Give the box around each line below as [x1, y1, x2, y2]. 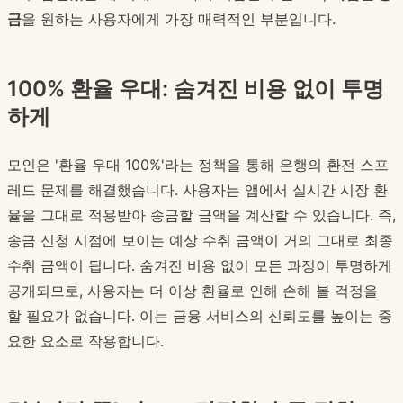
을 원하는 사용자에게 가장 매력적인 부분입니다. [22, 10, 336, 29]
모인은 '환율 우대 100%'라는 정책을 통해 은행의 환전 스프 [7, 156, 389, 175]
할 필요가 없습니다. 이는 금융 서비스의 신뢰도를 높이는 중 [7, 307, 392, 326]
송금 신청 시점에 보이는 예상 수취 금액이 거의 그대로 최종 [7, 231, 393, 250]
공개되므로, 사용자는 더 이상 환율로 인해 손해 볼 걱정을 [7, 282, 378, 300]
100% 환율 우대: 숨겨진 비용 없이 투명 [7, 76, 384, 103]
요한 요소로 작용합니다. [7, 332, 164, 351]
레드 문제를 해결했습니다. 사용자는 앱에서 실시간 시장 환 [7, 181, 388, 200]
